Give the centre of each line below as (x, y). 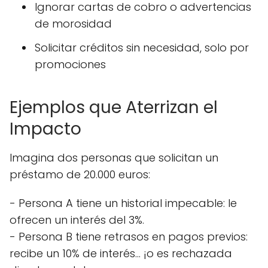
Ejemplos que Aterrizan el (114, 107)
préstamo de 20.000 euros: (80, 174)
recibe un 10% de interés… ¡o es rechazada (121, 253)
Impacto (45, 129)
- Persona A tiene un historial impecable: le (123, 203)
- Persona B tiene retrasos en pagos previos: (129, 237)
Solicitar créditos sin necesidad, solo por (142, 48)
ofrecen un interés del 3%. (77, 220)
